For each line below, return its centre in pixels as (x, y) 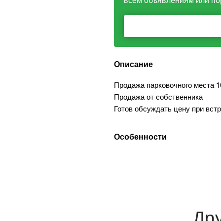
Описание (133, 64)
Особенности (140, 136)
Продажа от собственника (158, 96)
